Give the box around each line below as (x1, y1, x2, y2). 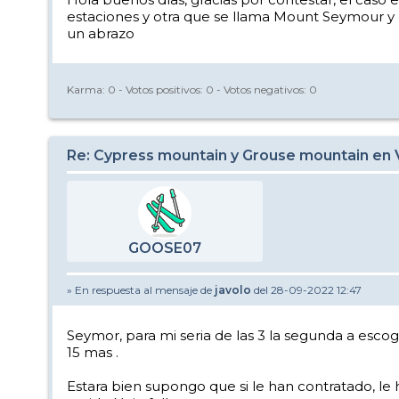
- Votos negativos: (214, 82, 309, 96)
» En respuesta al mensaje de (67, 283, 215, 297)
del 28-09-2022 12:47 (251, 283, 362, 297)
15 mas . (67, 344, 118, 361)
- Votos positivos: (116, 82, 206, 96)
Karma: (67, 82, 108, 96)
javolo (215, 283, 251, 297)
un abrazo (67, 25, 134, 42)
